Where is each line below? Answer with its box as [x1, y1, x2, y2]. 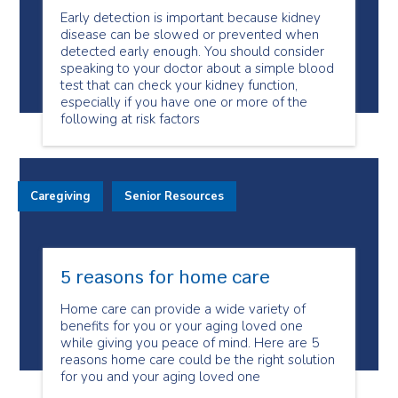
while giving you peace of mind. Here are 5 [60, 334, 319, 352]
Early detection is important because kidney [60, 9, 321, 27]
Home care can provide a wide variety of [60, 300, 306, 318]
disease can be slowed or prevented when [60, 26, 319, 44]
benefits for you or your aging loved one [60, 317, 303, 335]
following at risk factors [60, 110, 200, 128]
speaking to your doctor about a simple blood [60, 60, 334, 77]
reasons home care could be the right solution [60, 351, 335, 369]
